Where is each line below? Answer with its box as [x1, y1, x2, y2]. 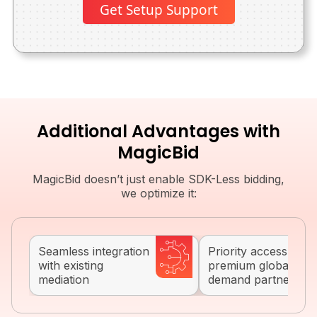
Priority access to [208, 244, 301, 258]
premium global [208, 258, 292, 272]
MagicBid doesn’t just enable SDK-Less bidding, [33, 172, 284, 186]
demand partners [208, 272, 300, 287]
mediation [38, 272, 89, 287]
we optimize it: [120, 186, 197, 200]
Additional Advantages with [37, 120, 280, 143]
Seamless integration [38, 244, 149, 258]
